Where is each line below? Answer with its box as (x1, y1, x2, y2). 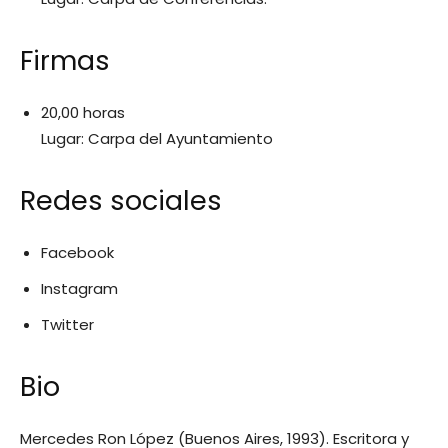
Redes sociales (20, 182, 222, 219)
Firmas (20, 42, 110, 79)
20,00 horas (41, 102, 125, 123)
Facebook (41, 242, 114, 263)
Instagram (41, 278, 118, 299)
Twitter (41, 314, 94, 335)
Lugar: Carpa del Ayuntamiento (41, 128, 273, 149)
